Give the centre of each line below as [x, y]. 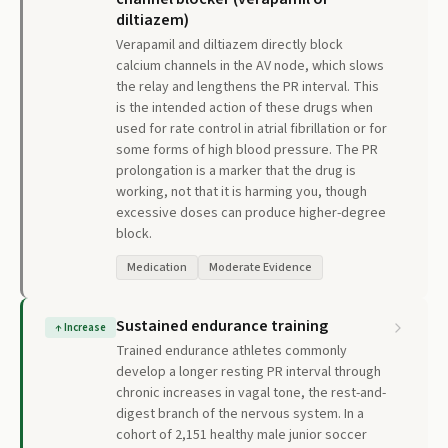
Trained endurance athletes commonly [231, 351]
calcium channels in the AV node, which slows [250, 66]
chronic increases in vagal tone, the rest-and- [251, 393]
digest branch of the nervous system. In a [240, 414]
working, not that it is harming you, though [241, 192]
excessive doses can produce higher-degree [251, 213]
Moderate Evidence [260, 267]
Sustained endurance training [222, 326]
